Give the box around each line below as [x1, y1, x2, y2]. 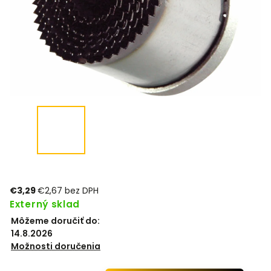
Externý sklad [10, 198, 80, 211]
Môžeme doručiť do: [11, 215, 100, 227]
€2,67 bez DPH [38, 184, 99, 197]
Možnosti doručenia [11, 240, 100, 252]
